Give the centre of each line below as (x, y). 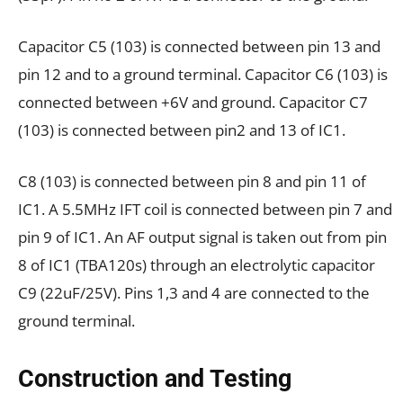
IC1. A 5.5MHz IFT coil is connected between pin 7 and (205, 210)
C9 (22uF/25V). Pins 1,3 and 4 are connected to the (194, 293)
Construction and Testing (155, 379)
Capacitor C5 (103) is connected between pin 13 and (199, 47)
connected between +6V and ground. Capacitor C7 (193, 103)
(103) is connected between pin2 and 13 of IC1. (182, 130)
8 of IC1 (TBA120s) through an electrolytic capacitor (197, 265)
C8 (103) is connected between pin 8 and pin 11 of (192, 182)
